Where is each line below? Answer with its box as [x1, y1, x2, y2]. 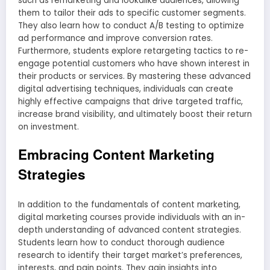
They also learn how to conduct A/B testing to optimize [18, 20, 244, 32]
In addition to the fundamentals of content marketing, [18, 198, 240, 210]
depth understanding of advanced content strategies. [18, 224, 241, 236]
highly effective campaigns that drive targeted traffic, [18, 96, 243, 108]
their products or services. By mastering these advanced [18, 71, 251, 83]
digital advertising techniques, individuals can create [18, 83, 233, 95]
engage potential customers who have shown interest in [18, 58, 250, 70]
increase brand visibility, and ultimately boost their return [18, 108, 252, 121]
